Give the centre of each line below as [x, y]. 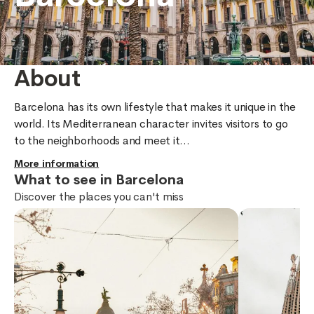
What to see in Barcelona [99, 180]
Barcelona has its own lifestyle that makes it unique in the [156, 107]
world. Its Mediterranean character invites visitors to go [152, 124]
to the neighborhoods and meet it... [102, 141]
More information [57, 163]
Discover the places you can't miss [99, 197]
